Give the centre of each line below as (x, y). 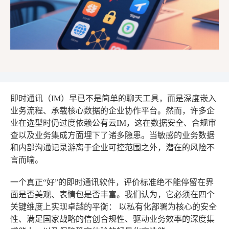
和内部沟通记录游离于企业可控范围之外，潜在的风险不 (112, 147)
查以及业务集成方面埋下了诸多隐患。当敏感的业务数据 (112, 135)
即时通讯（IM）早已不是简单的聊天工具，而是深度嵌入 (113, 98)
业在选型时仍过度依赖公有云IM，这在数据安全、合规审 (113, 123)
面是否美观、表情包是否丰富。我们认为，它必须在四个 (112, 194)
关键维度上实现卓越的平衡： (64, 207)
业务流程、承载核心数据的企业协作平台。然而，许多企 (112, 110)
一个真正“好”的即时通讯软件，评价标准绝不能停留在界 (112, 182)
